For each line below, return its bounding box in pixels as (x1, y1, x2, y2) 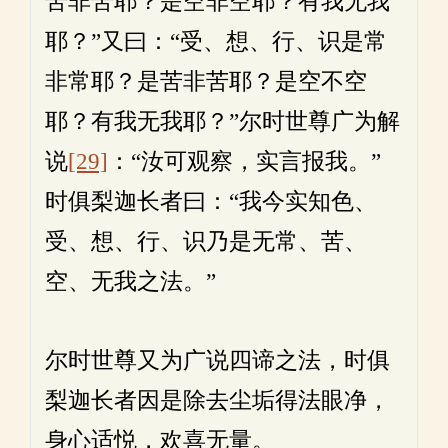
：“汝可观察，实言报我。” (108, 148, 381, 175)
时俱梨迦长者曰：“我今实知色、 (45, 188, 377, 215)
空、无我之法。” (45, 268, 216, 295)
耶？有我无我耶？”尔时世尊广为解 (45, 108, 400, 135)
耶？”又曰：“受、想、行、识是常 (45, 28, 387, 55)
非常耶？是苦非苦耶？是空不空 (45, 68, 367, 95)
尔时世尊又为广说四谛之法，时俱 (45, 347, 390, 374)
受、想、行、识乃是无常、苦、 (45, 228, 367, 255)
